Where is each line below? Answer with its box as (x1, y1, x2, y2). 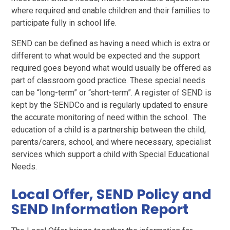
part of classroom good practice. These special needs (11, 75, 206, 86)
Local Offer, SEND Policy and (11, 185, 212, 204)
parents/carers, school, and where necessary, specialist (11, 137, 212, 147)
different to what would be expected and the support (11, 51, 200, 61)
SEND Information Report (11, 200, 189, 219)
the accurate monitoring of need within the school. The (11, 112, 207, 123)
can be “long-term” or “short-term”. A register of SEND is (11, 88, 212, 98)
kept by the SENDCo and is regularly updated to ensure (11, 100, 208, 110)
